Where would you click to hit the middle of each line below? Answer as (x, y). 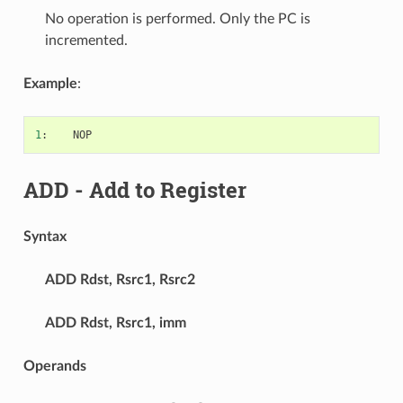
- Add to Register (157, 189)
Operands (54, 366)
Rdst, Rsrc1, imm (133, 322)
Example (50, 83)
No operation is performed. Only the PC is (177, 18)
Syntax (45, 236)
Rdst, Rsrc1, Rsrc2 (137, 279)
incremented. (86, 40)
